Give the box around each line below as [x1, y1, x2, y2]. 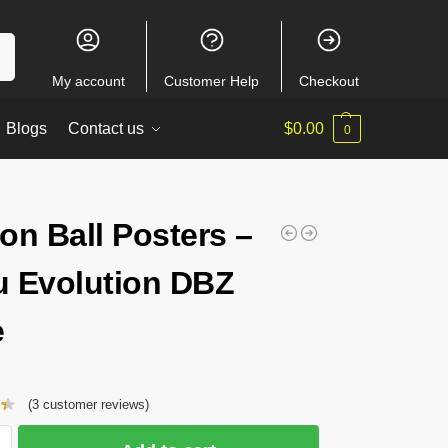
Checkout [298, 73, 359, 89]
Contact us [68, 120, 145, 137]
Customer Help [164, 73, 260, 89]
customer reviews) [38, 397, 149, 413]
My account [51, 73, 125, 89]
